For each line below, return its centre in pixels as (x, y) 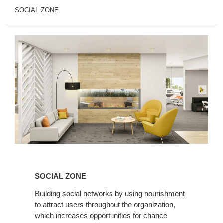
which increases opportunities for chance (101, 216)
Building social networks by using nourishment (110, 194)
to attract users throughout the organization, (105, 205)
